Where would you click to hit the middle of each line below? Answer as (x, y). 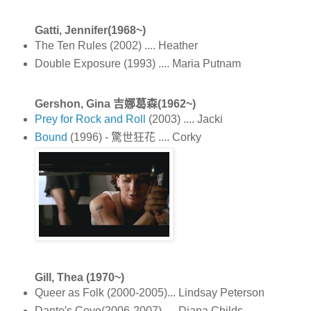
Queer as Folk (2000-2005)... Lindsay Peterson (149, 292)
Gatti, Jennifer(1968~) (90, 31)
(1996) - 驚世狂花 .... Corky (134, 137)
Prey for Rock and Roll (91, 119)
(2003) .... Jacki (185, 119)
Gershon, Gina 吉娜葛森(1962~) (115, 104)
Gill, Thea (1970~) (79, 277)
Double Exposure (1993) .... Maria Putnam (137, 64)
